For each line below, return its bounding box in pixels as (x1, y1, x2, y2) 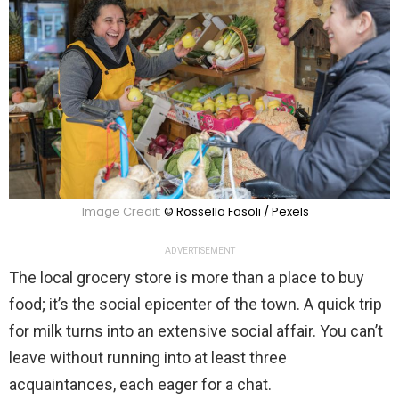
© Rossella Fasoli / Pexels (163, 202, 309, 220)
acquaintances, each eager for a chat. (9, 374, 272, 394)
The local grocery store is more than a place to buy (9, 267, 364, 287)
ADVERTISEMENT (164, 245, 235, 256)
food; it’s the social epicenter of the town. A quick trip (9, 294, 382, 313)
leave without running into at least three (9, 347, 287, 367)
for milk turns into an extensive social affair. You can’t (9, 321, 383, 340)
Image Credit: (81, 202, 164, 220)
